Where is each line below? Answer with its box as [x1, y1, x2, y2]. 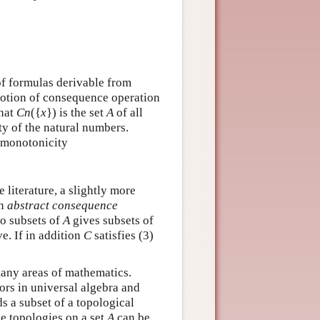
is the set [56, 105, 106, 119]
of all [114, 105, 143, 119]
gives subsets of [70, 214, 154, 227]
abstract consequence [7, 199, 118, 212]
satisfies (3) [91, 229, 154, 242]
